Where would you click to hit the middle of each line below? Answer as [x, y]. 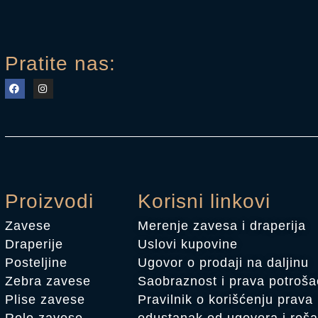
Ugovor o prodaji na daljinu [223, 263]
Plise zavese [45, 300]
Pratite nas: [60, 63]
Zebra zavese [48, 281]
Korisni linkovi [204, 202]
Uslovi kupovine [187, 245]
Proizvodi [49, 202]
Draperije [34, 245]
